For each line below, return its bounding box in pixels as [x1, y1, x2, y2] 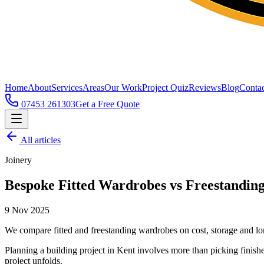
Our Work [104, 82, 142, 93]
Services [51, 82, 82, 93]
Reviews [189, 82, 221, 93]
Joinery [5, 155, 32, 165]
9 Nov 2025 [5, 204, 49, 215]
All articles [19, 135, 61, 145]
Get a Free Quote [75, 99, 140, 109]
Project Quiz [142, 82, 189, 93]
